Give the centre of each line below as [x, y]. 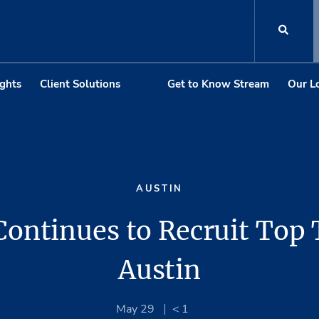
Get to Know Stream [218, 84]
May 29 [137, 309]
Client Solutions [80, 84]
